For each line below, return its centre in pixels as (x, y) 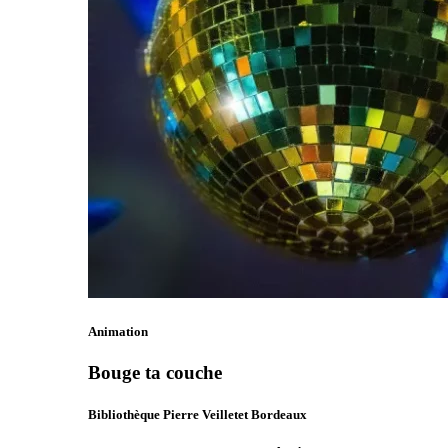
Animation (118, 332)
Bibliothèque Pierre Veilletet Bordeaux (197, 414)
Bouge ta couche (155, 373)
